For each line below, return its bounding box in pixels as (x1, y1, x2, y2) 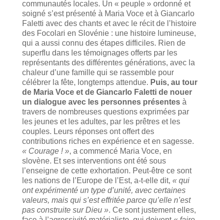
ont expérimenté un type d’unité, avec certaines (22, 186, 186, 194)
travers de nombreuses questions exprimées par (22, 107, 189, 116)
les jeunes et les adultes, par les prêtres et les (22, 117, 180, 126)
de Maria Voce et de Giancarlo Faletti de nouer (22, 87, 192, 96)
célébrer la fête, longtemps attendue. (22, 78, 150, 86)
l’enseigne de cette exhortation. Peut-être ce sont (22, 166, 192, 175)
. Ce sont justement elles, (108, 205, 196, 214)
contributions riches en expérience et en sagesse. (22, 137, 194, 145)
